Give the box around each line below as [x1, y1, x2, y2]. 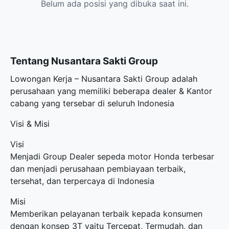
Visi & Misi [10, 119, 50, 129]
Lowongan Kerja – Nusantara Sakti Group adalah [10, 74, 197, 84]
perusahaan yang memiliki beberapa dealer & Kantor [10, 86, 212, 96]
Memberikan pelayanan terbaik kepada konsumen [10, 209, 202, 219]
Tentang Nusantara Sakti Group [10, 55, 158, 67]
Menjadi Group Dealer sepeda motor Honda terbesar [10, 151, 214, 162]
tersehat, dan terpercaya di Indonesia [10, 176, 154, 186]
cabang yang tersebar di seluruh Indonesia [10, 98, 174, 108]
